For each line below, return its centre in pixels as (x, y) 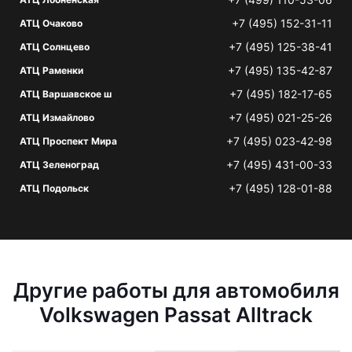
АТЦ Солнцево (55, 47)
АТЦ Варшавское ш (66, 94)
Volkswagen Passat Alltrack (176, 315)
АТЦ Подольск (54, 188)
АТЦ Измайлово (57, 117)
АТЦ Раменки (51, 70)
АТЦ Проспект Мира (68, 141)
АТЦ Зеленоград (59, 165)
